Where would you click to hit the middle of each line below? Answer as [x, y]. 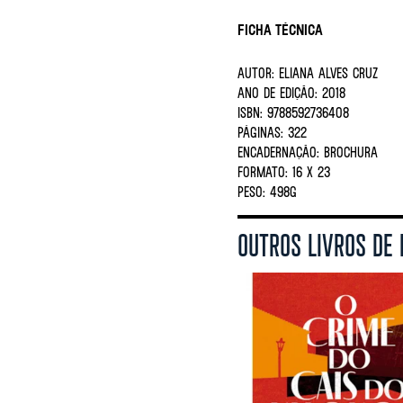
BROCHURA [349, 152]
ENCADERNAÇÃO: [278, 152]
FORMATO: [263, 172]
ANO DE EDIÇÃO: [278, 93]
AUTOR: [256, 73]
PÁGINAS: [260, 132]
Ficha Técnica [280, 30]
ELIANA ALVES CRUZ [326, 73]
